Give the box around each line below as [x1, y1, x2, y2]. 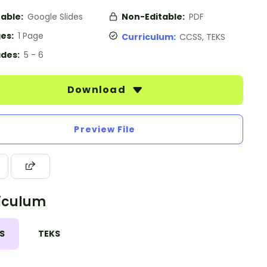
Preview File [74, 123, 136, 135]
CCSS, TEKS [179, 31, 225, 43]
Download [67, 83, 129, 97]
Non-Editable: [122, 11, 187, 23]
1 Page [18, 30, 44, 42]
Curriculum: [122, 31, 179, 43]
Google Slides [27, 11, 83, 23]
